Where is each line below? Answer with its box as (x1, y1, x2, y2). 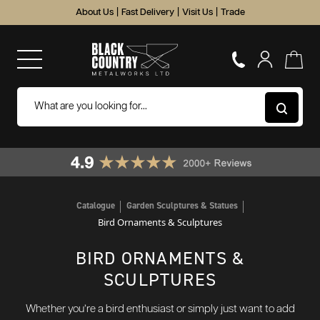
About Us (75, 8, 114, 17)
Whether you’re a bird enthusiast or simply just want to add (25, 304, 295, 314)
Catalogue (76, 199, 115, 211)
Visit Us (181, 8, 213, 17)
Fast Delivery (121, 8, 174, 17)
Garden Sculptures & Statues (126, 199, 238, 211)
